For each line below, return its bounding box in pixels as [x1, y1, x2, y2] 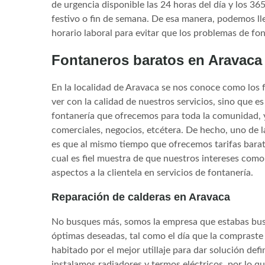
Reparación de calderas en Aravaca [51, 190, 230, 203]
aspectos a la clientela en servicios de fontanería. [51, 167, 253, 177]
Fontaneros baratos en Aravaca [51, 51, 262, 68]
